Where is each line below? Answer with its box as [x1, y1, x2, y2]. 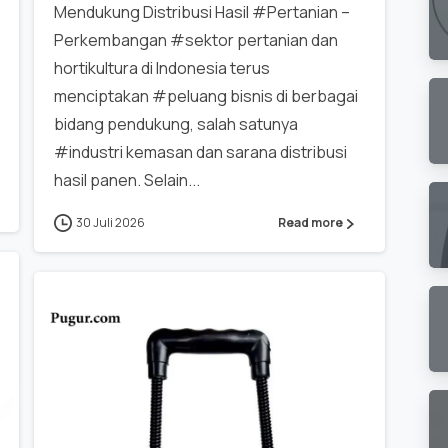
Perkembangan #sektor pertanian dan [53, 28, 338, 51]
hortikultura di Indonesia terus [53, 56, 270, 79]
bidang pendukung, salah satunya [53, 112, 298, 135]
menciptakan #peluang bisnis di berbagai [53, 84, 358, 107]
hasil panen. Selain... [53, 168, 200, 191]
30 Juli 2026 [75, 213, 145, 231]
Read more [278, 214, 344, 232]
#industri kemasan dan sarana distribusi [53, 140, 347, 163]
